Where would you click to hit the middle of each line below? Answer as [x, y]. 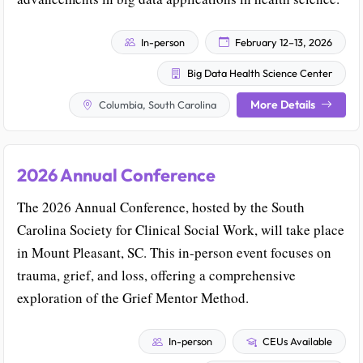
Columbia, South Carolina [156, 105]
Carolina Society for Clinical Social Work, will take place [181, 229]
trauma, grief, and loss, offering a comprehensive [156, 275]
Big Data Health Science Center [258, 73]
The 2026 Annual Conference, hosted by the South [161, 207]
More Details [284, 104]
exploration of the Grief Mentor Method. [133, 297]
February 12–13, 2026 [282, 42]
